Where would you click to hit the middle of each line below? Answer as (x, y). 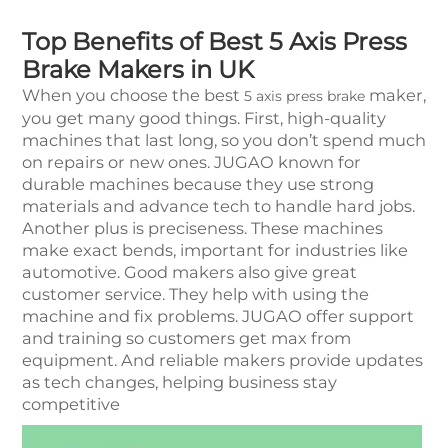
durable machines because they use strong (198, 184)
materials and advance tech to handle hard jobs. (218, 206)
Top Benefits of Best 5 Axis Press (214, 42)
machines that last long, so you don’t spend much (224, 140)
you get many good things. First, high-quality (204, 118)
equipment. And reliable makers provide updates (222, 360)
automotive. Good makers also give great (189, 272)
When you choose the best (133, 95)
